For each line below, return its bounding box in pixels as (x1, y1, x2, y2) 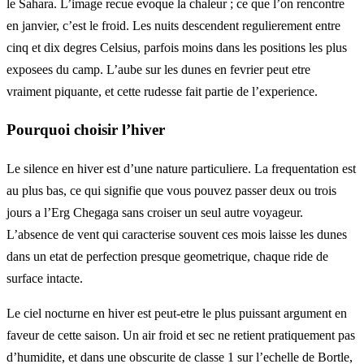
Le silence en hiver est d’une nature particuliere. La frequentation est (6, 162, 356, 176)
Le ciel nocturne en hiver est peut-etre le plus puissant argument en (6, 306, 347, 321)
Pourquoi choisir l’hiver (6, 121, 165, 139)
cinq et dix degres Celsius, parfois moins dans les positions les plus (6, 40, 347, 54)
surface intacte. (6, 271, 83, 286)
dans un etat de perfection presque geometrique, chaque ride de (6, 249, 328, 264)
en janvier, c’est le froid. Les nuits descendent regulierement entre (6, 18, 340, 32)
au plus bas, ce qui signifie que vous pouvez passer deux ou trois (6, 184, 336, 198)
